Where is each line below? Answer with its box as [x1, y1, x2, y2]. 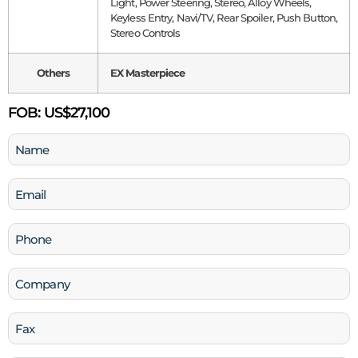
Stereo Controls [110, 26, 181, 40]
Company [7, 270, 67, 286]
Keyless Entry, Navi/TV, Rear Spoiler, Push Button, [110, 11, 338, 25]
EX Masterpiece [110, 66, 185, 80]
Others [36, 66, 70, 80]
